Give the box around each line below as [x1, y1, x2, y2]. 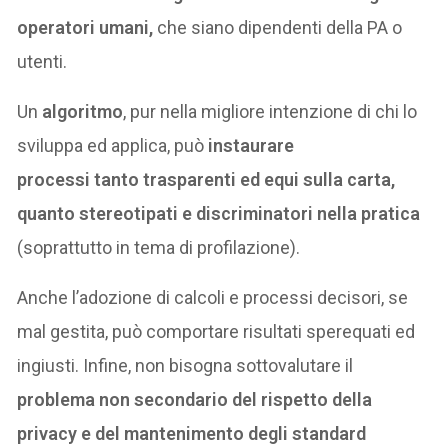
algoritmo [42, 101, 124, 123]
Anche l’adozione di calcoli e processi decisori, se [17, 287, 409, 309]
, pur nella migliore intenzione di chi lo [123, 101, 418, 123]
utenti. [17, 51, 68, 73]
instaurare [208, 135, 295, 157]
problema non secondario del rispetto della [17, 389, 373, 411]
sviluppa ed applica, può [17, 135, 209, 157]
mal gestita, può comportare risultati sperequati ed [17, 321, 416, 343]
